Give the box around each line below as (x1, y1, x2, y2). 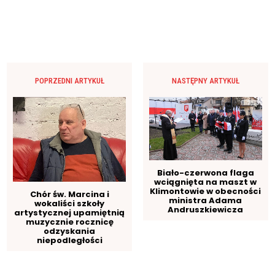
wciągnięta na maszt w (154, 176, 257, 188)
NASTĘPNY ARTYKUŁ (171, 76, 239, 85)
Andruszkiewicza (168, 204, 244, 216)
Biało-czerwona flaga (157, 167, 254, 179)
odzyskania (44, 225, 96, 237)
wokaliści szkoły (34, 197, 105, 209)
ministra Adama (169, 195, 242, 207)
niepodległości (36, 234, 103, 246)
